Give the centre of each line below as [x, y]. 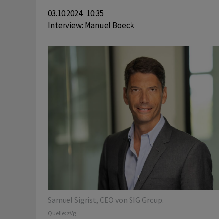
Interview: [66, 25]
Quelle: [57, 213]
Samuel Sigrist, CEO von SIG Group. [106, 200]
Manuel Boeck [109, 25]
